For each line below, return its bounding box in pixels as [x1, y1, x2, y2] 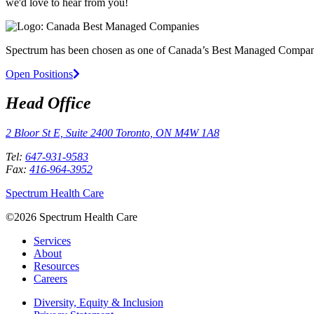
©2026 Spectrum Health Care [6, 211, 137, 224]
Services [34, 235, 71, 247]
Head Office [6, 94, 91, 113]
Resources [34, 260, 79, 273]
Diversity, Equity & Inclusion [34, 296, 163, 309]
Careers [34, 273, 67, 285]
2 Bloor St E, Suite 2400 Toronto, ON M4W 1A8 [6, 127, 219, 139]
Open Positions [6, 67, 73, 80]
